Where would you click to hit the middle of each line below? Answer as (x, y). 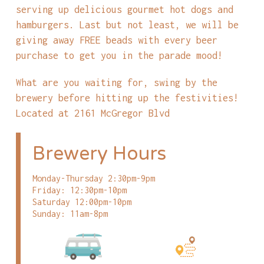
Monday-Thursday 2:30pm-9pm (93, 179)
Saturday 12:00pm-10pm (82, 202)
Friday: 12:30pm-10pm (79, 190)
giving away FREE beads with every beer (116, 40)
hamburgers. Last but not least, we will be (127, 25)
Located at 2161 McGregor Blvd (93, 113)
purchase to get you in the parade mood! (119, 55)
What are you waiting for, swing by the (116, 82)
